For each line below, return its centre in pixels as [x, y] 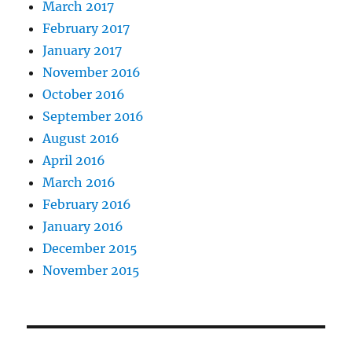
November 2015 [92, 271]
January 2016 [83, 227]
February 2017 [86, 29]
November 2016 [92, 73]
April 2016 [74, 161]
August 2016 [81, 139]
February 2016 [87, 205]
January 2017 [82, 51]
